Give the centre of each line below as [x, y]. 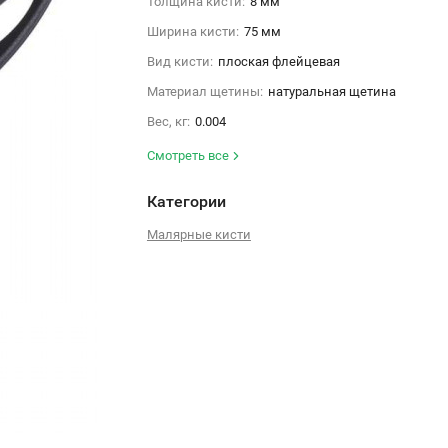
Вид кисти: [179, 61]
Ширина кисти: [192, 31]
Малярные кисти [198, 234]
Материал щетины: [204, 91]
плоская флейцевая [278, 61]
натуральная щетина [331, 91]
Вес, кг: [168, 121]
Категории [186, 201]
